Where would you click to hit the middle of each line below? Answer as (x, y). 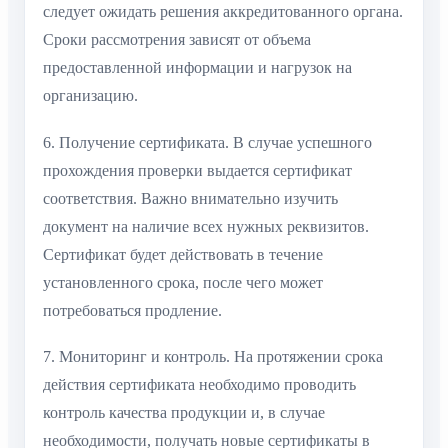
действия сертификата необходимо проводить (199, 385)
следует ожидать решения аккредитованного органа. (223, 12)
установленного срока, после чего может (183, 282)
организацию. (90, 96)
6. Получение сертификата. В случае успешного (207, 142)
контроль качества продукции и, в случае (184, 413)
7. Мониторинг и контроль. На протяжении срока (213, 357)
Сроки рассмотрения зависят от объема (177, 40)
